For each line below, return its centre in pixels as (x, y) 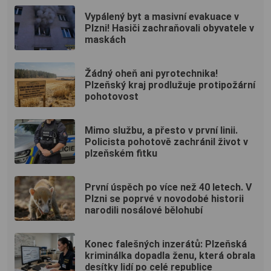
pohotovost (112, 96)
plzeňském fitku (121, 153)
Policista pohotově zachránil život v (166, 142)
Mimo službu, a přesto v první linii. (161, 130)
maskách (105, 39)
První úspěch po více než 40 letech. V (168, 187)
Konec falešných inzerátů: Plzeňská (166, 244)
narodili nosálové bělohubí (144, 210)
